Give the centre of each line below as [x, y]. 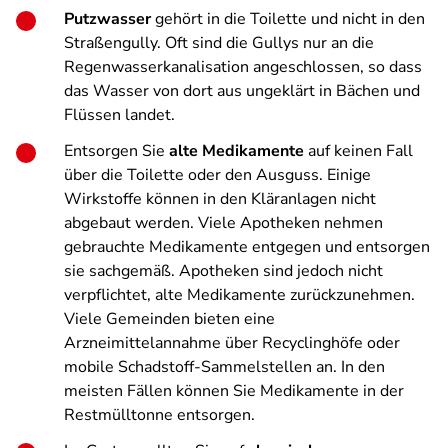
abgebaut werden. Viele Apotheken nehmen [223, 223]
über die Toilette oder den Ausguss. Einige [217, 175]
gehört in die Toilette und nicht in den [288, 19]
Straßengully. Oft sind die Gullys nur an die [219, 43]
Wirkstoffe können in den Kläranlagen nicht [220, 199]
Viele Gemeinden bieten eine [169, 319]
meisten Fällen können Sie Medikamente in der [234, 391]
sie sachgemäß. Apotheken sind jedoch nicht [223, 271]
